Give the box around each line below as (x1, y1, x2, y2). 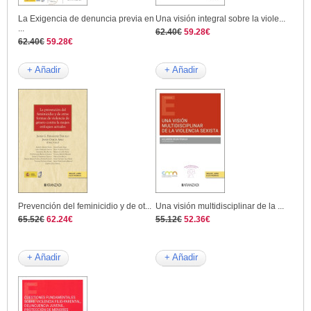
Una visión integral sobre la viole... (155, 14, 285, 24)
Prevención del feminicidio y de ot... (18, 201, 151, 212)
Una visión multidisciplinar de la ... (155, 201, 284, 212)
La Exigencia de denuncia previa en (18, 14, 154, 24)
